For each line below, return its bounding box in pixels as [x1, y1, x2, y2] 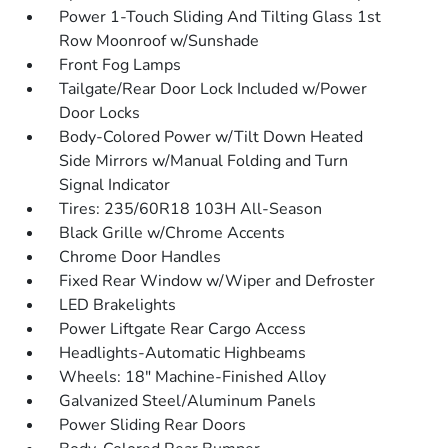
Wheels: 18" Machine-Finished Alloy [59, 366, 327, 388]
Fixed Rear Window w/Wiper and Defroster [59, 270, 376, 292]
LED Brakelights [59, 294, 177, 316]
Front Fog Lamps [59, 54, 182, 76]
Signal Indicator [59, 174, 171, 196]
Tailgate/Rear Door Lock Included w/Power [59, 78, 368, 100]
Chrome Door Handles [59, 246, 222, 268]
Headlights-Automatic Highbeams [59, 342, 307, 364]
